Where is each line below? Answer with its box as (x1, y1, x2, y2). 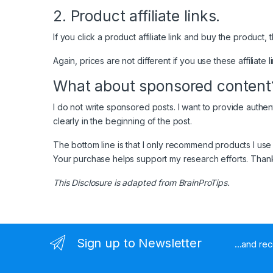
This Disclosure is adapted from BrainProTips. (53, 177, 230, 188)
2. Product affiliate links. (53, 6, 221, 25)
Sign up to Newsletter (76, 235, 202, 250)
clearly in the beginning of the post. (53, 115, 192, 126)
